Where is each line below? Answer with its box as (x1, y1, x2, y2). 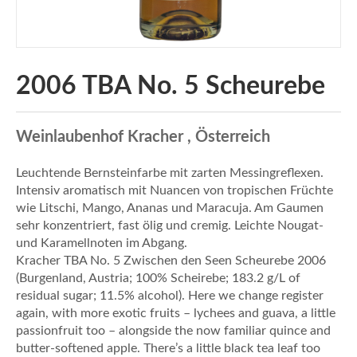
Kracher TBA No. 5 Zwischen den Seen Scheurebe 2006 (16, 253, 326, 267)
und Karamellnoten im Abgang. (16, 236, 187, 249)
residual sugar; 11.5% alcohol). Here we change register (16, 288, 324, 302)
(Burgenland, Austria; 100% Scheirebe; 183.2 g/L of (16, 271, 300, 284)
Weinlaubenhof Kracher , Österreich (16, 128, 270, 145)
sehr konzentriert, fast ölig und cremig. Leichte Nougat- (16, 218, 324, 232)
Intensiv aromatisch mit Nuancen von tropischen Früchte (16, 183, 333, 197)
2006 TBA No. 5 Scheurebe (16, 73, 325, 99)
